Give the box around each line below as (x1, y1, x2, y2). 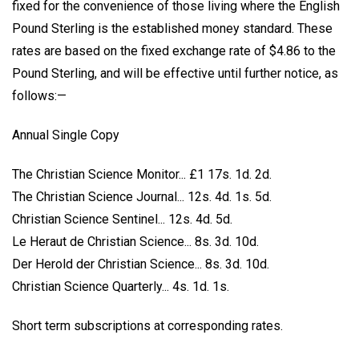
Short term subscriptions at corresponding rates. (12, 317, 283, 333)
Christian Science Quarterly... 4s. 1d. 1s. (12, 278, 229, 294)
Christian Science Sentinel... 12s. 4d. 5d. (12, 211, 232, 227)
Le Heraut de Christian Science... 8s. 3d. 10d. (12, 233, 259, 249)
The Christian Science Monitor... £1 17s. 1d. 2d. (12, 166, 272, 182)
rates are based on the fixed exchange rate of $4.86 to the (12, 43, 336, 59)
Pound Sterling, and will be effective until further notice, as (12, 66, 338, 82)
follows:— (12, 88, 67, 104)
